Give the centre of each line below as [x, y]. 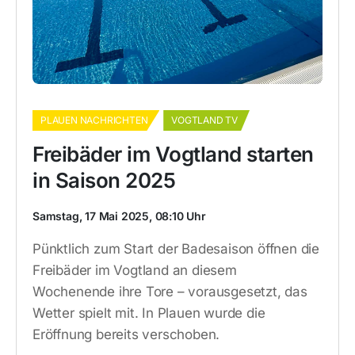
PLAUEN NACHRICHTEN [94, 120]
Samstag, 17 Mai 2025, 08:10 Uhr [119, 216]
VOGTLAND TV [205, 120]
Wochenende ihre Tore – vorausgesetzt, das [170, 292]
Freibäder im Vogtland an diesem [135, 270]
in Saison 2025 [104, 180]
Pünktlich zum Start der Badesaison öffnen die [176, 249]
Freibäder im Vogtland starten [173, 154]
